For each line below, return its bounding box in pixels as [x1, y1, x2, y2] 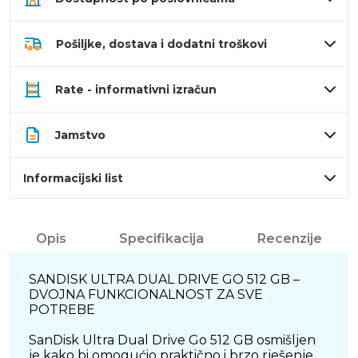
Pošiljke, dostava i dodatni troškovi [56, 37, 267, 52]
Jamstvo [55, 128, 105, 143]
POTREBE [29, 302, 95, 318]
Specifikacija [119, 231, 205, 247]
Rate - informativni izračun [55, 82, 217, 97]
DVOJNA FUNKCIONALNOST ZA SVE [29, 287, 263, 303]
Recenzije [257, 231, 322, 247]
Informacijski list [23, 171, 123, 186]
